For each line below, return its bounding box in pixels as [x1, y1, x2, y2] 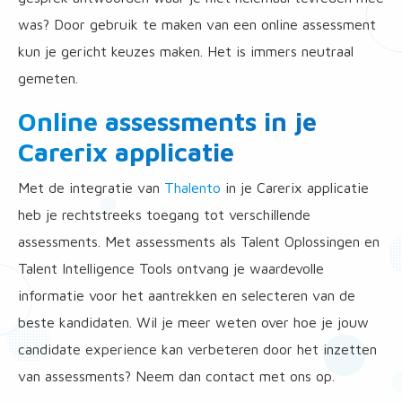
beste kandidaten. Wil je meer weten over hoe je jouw [18, 314, 369, 330]
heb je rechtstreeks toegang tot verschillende [18, 206, 310, 223]
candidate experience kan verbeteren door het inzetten [18, 341, 377, 357]
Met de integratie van [18, 179, 164, 196]
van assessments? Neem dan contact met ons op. [18, 368, 339, 384]
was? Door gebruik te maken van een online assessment [18, 16, 376, 32]
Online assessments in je [18, 106, 317, 136]
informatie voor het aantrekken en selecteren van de [18, 287, 355, 303]
